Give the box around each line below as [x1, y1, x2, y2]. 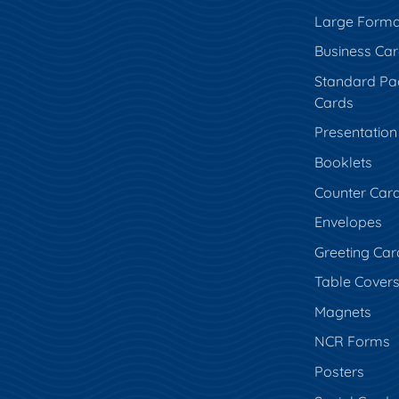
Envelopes [313, 213, 382, 232]
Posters [313, 362, 364, 381]
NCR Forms [313, 332, 390, 351]
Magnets [313, 302, 371, 321]
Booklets [313, 152, 372, 171]
